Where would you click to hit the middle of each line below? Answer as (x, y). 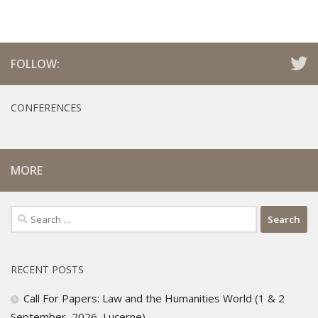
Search (27, 214)
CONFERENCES (46, 108)
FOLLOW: (35, 64)
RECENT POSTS (47, 270)
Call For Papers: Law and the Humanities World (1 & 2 (154, 298)
